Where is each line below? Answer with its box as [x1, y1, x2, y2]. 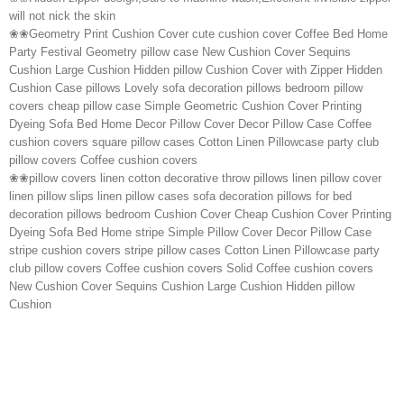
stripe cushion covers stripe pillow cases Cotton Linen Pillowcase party [9, 243, 380, 258]
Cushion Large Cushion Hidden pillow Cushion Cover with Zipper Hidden [9, 63, 382, 78]
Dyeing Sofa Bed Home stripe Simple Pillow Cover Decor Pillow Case [9, 225, 372, 240]
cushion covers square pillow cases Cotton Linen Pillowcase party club [9, 135, 379, 150]
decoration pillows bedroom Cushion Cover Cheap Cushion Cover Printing [9, 207, 391, 222]
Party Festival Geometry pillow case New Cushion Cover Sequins [9, 45, 351, 60]
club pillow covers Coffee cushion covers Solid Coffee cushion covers [9, 262, 373, 276]
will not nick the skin [9, 9, 115, 23]
